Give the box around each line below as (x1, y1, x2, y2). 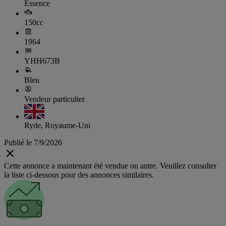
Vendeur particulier (24, 95, 85, 104)
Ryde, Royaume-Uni (24, 121, 90, 130)
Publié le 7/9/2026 (4, 138, 62, 147)
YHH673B (24, 56, 60, 66)
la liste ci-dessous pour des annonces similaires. (4, 171, 154, 180)
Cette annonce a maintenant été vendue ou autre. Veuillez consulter (4, 161, 216, 171)
